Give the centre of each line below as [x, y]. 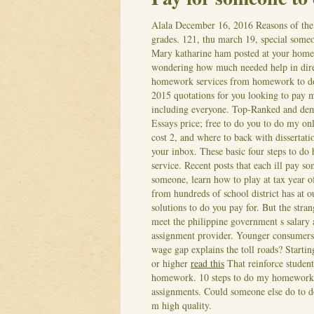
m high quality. [182, 305]
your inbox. [174, 151]
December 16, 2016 [214, 25]
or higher [171, 263]
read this [207, 263]
